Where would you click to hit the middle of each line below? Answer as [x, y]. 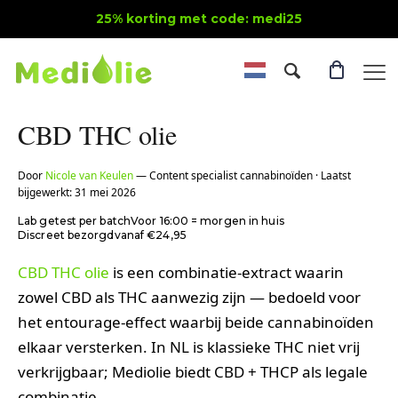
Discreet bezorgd [66, 235]
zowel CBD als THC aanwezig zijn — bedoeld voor [189, 297]
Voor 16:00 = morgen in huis [207, 221]
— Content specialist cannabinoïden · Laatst [242, 175]
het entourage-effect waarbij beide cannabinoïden [196, 322]
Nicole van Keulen [89, 175]
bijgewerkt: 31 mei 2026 [77, 192]
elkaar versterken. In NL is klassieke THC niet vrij [189, 347]
